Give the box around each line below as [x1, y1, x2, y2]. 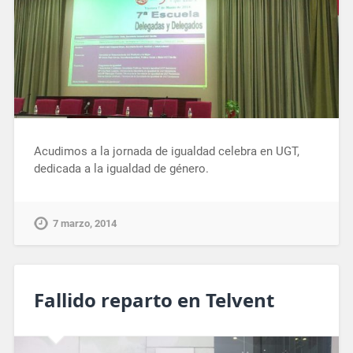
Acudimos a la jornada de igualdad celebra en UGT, [33, 143, 299, 158]
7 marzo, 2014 [52, 217, 117, 229]
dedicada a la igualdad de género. [33, 161, 209, 176]
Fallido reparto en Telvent [33, 286, 274, 313]
